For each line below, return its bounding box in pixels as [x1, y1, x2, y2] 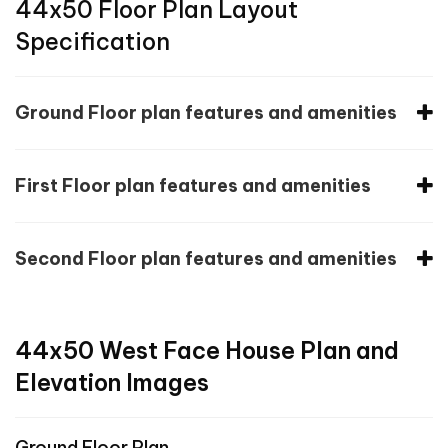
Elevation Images [15, 367, 209, 397]
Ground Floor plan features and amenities [15, 100, 397, 124]
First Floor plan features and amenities [15, 173, 371, 197]
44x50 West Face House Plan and [15, 335, 399, 365]
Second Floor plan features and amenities [15, 246, 397, 270]
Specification [15, 26, 170, 56]
